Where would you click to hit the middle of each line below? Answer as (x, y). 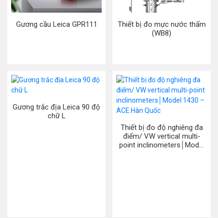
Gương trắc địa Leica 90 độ (56, 107)
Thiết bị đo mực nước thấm (162, 24)
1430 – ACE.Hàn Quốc (162, 154)
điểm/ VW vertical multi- (162, 136)
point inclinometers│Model (162, 145)
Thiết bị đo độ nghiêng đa (162, 127)
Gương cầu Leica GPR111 (56, 24)
